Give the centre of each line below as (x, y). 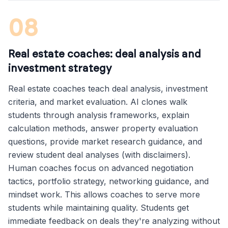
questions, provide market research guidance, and (105, 141)
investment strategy (60, 69)
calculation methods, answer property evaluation (103, 128)
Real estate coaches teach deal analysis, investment (108, 89)
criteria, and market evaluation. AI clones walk (98, 102)
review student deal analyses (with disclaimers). (99, 155)
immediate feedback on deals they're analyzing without (114, 221)
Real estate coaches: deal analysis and (105, 54)
